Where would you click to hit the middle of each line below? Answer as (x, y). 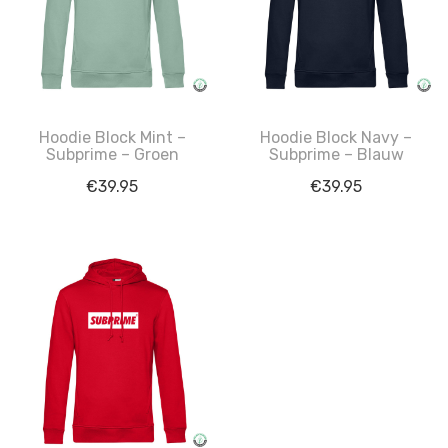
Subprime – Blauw (336, 154)
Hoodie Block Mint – (112, 137)
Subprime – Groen (112, 154)
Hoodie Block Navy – (336, 137)
